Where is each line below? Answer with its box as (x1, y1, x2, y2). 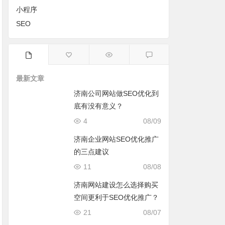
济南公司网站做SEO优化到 (74, 89, 159, 97)
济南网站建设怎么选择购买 (74, 181, 159, 189)
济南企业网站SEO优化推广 (74, 135, 159, 143)
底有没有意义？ (74, 102, 124, 110)
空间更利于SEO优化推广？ (74, 193, 159, 201)
